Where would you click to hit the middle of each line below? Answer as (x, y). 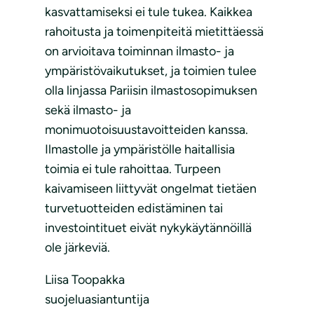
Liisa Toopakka (85, 280)
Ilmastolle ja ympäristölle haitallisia (140, 150)
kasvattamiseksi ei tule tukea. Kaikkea (149, 12)
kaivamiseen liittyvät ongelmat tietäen (151, 189)
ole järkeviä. (77, 248)
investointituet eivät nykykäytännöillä (148, 228)
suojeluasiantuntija (97, 300)
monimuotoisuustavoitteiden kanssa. (146, 130)
